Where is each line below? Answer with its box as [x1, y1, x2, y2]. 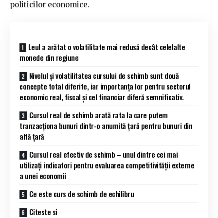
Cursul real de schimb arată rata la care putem [29, 109, 168, 120]
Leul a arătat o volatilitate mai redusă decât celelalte [28, 41, 185, 52]
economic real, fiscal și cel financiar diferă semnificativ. [19, 91, 184, 102]
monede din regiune [19, 52, 78, 63]
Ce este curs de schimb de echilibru [29, 188, 134, 199]
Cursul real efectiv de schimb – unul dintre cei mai [29, 148, 178, 160]
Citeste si [29, 206, 57, 217]
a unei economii [19, 170, 66, 181]
